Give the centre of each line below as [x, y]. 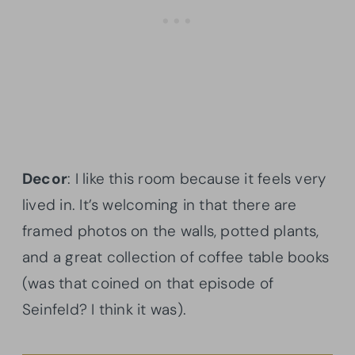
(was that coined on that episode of [148, 284]
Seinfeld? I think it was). [107, 310]
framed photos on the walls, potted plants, [171, 231]
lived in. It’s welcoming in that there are [160, 205]
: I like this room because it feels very [197, 179]
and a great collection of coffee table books [176, 258]
